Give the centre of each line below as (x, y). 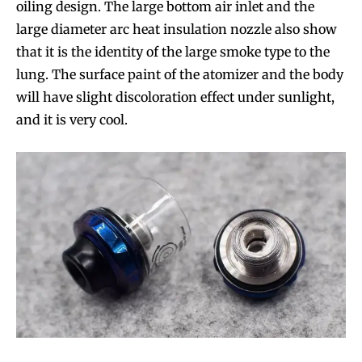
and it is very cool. (72, 120)
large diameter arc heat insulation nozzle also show (177, 29)
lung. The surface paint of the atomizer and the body (180, 75)
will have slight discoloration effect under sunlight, (175, 97)
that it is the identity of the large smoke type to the (173, 52)
